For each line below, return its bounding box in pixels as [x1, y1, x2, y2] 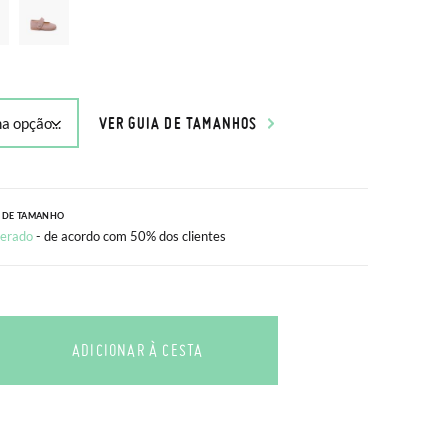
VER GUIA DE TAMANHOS [98, 112, 258, 133]
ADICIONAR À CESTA [71, 340, 204, 360]
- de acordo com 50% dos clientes [35, 228, 226, 244]
